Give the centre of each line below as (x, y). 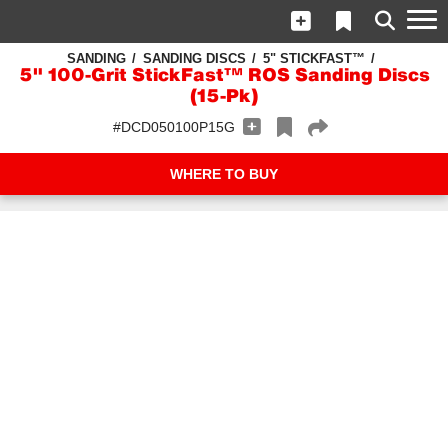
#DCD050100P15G (173, 127)
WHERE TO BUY (224, 174)
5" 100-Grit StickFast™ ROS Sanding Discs (224, 76)
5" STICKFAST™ (313, 58)
